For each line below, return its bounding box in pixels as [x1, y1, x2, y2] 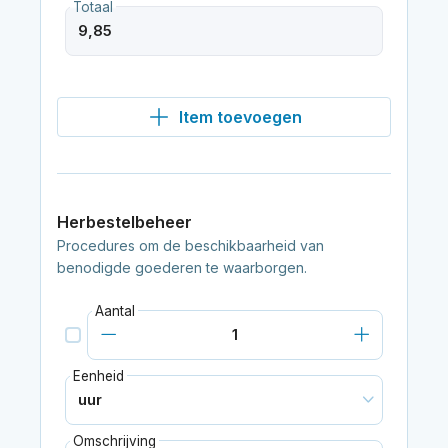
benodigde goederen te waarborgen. [56, 258, 307, 276]
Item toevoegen [178, 106, 302, 127]
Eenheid [72, 367, 124, 384]
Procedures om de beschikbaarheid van [56, 236, 324, 254]
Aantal [94, 302, 135, 319]
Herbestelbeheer [56, 211, 192, 232]
